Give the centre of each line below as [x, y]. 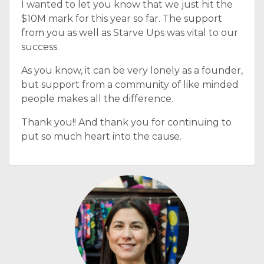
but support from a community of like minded [130, 85]
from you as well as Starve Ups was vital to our [130, 33]
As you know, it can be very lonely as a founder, [132, 70]
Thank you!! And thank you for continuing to [126, 122]
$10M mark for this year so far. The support [122, 19]
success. [40, 47]
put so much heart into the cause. [101, 136]
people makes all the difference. [97, 99]
